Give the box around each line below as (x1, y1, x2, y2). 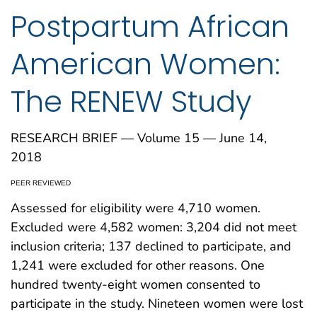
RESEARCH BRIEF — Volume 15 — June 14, (11, 129, 267, 147)
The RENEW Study (11, 80, 252, 122)
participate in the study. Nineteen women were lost (11, 295, 303, 313)
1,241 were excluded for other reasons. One (11, 257, 265, 275)
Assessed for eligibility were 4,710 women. (11, 200, 260, 217)
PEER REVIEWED (11, 179, 71, 188)
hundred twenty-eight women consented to (11, 276, 260, 294)
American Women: (11, 42, 280, 85)
